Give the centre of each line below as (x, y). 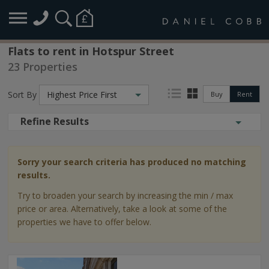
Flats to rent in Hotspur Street (91, 51)
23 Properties (43, 67)
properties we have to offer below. (84, 222)
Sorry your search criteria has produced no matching (132, 162)
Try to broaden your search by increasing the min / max (125, 195)
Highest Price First (82, 95)
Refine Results (55, 121)
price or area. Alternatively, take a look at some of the (122, 209)
